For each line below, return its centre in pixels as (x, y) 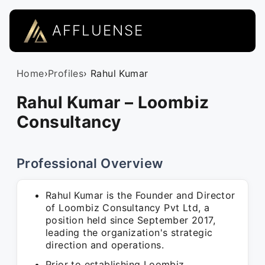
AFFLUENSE (98, 30)
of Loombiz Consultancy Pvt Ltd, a (128, 208)
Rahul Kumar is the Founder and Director (140, 195)
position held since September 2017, (130, 220)
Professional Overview (90, 163)
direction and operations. (105, 245)
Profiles (66, 73)
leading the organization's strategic (129, 232)
